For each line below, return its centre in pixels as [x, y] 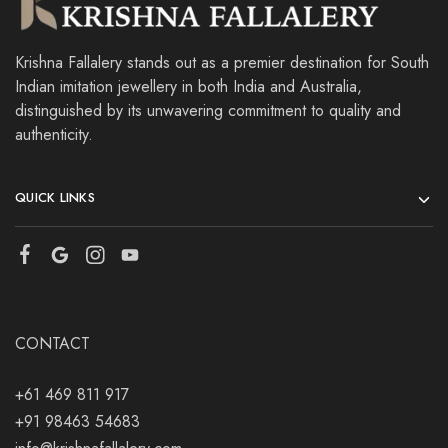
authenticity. [54, 135]
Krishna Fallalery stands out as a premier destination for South [222, 63]
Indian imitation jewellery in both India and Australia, [188, 87]
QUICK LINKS [55, 198]
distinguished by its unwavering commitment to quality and [208, 111]
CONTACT [52, 344]
